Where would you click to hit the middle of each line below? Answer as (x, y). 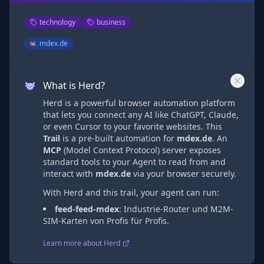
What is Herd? (74, 85)
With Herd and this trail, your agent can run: (131, 192)
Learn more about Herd (82, 243)
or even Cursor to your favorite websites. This (133, 126)
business (111, 22)
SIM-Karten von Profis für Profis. (106, 221)
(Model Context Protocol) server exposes (141, 150)
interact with (69, 174)
